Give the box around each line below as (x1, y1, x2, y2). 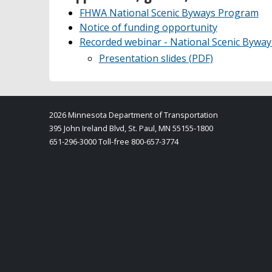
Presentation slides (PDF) (98, 52, 213, 66)
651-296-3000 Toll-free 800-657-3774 (49, 136, 178, 148)
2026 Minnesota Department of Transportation (49, 109, 218, 121)
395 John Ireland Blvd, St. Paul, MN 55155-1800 (49, 123, 213, 134)
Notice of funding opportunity (79, 21, 217, 35)
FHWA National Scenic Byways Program (79, 6, 259, 20)
